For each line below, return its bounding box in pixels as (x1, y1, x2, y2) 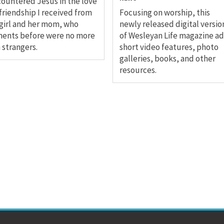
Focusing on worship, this (119, 7, 210, 18)
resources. (119, 64, 156, 76)
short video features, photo (119, 41, 218, 53)
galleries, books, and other (119, 53, 215, 64)
